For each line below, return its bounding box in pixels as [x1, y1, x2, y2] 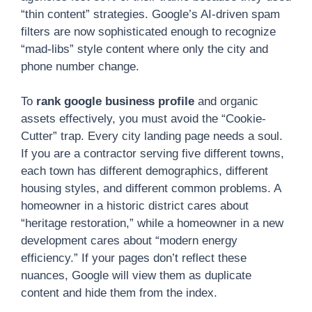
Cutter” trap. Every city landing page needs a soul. [21, 130, 283, 143]
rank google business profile [36, 95, 194, 108]
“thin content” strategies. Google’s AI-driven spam [21, 7, 280, 21]
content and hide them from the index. [21, 286, 217, 299]
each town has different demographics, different [21, 164, 268, 178]
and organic [194, 95, 258, 108]
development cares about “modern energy [21, 234, 237, 247]
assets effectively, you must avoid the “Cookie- [21, 112, 266, 125]
